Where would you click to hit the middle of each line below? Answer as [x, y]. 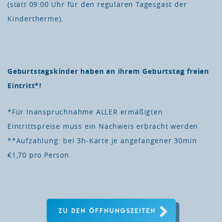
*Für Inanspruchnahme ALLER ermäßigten [85, 112]
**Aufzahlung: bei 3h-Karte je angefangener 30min [102, 141]
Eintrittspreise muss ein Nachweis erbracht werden [103, 127]
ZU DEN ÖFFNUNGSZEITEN [107, 211]
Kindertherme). [36, 19]
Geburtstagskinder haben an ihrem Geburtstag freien [108, 71]
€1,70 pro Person [38, 155]
